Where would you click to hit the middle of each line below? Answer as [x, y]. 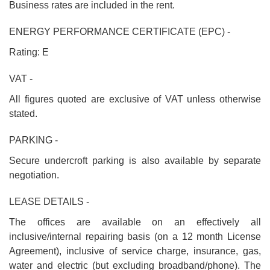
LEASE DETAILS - [49, 202]
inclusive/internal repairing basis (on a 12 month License [135, 237]
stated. [23, 114]
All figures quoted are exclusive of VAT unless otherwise [135, 99]
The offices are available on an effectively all [135, 222]
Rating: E [29, 52]
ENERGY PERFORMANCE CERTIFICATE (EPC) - [120, 32]
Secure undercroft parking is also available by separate [135, 161]
